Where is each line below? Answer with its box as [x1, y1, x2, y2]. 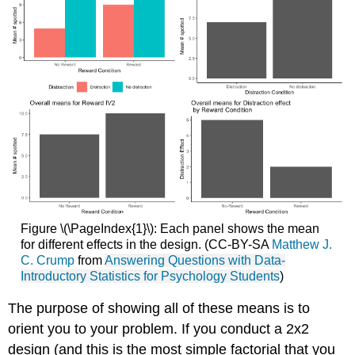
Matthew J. [271, 237, 332, 251]
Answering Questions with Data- [104, 253, 285, 267]
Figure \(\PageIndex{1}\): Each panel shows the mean [20, 221, 319, 235]
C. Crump [20, 253, 74, 267]
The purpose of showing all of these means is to [8, 300, 311, 317]
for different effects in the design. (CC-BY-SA [20, 237, 272, 251]
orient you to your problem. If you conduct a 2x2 [8, 321, 310, 338]
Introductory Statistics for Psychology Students [20, 269, 280, 283]
